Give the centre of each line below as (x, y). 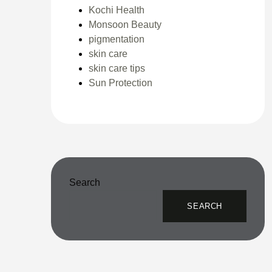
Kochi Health (116, 10)
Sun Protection (120, 83)
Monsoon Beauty (125, 24)
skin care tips (117, 68)
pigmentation (116, 39)
